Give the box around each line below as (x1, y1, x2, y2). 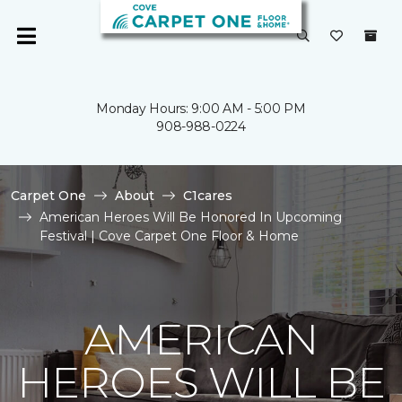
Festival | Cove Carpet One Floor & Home (39, 228, 299, 244)
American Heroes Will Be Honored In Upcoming (39, 209, 342, 225)
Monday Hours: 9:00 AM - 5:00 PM (96, 100, 306, 117)
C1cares (183, 188, 232, 204)
